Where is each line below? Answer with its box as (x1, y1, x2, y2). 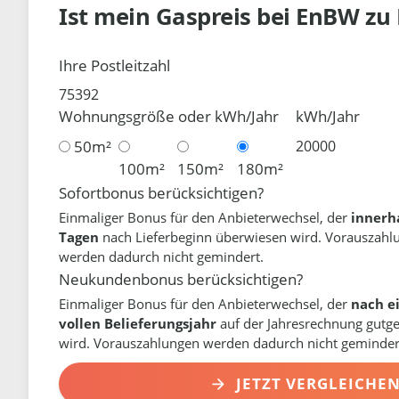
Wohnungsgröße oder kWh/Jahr (59, 106, 280, 127)
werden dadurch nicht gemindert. (59, 247, 265, 265)
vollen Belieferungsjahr (59, 313, 217, 332)
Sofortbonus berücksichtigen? (59, 182, 265, 203)
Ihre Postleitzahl (59, 54, 171, 76)
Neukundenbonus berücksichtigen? (59, 268, 304, 289)
